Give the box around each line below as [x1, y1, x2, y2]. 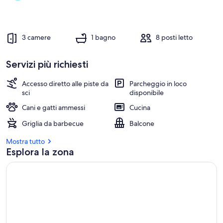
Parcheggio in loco [129, 79, 187, 88]
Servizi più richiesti [6, 58, 88, 70]
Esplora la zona [6, 146, 74, 158]
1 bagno [91, 33, 115, 42]
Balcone [129, 119, 154, 128]
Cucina [129, 103, 150, 112]
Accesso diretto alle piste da [22, 79, 109, 88]
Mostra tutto [6, 137, 45, 146]
